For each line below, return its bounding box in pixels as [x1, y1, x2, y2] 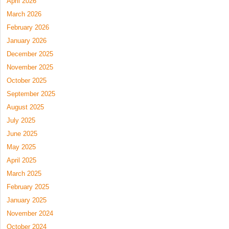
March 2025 [7, 169, 41, 177]
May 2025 [7, 143, 36, 151]
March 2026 [7, 10, 41, 18]
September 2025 [7, 89, 55, 98]
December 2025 [7, 50, 53, 58]
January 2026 [7, 36, 47, 44]
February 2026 [7, 23, 49, 31]
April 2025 [7, 156, 36, 164]
